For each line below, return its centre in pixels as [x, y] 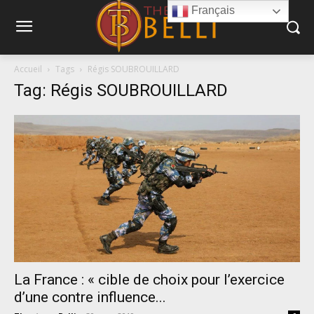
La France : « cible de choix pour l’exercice [149, 280]
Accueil [28, 69]
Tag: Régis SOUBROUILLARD [121, 90]
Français [212, 11]
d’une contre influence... [90, 298]
